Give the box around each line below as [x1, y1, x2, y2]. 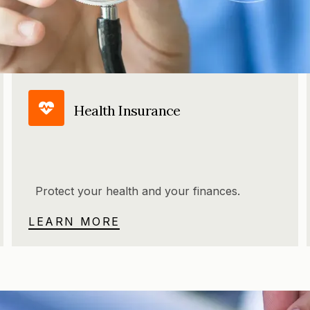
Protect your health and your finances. [35, 184, 241, 199]
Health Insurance [74, 101, 181, 119]
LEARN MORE [28, 215, 120, 229]
